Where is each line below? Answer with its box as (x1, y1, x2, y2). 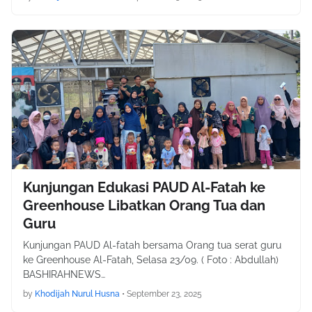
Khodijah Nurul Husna (35, 289, 120, 299)
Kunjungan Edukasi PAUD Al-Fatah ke (23, 179, 265, 196)
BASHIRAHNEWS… (23, 269, 105, 280)
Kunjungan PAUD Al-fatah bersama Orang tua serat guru (23, 240, 281, 251)
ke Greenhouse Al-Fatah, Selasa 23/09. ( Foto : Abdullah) (23, 254, 284, 265)
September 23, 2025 (127, 289, 202, 299)
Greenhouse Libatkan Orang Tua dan (23, 197, 265, 214)
